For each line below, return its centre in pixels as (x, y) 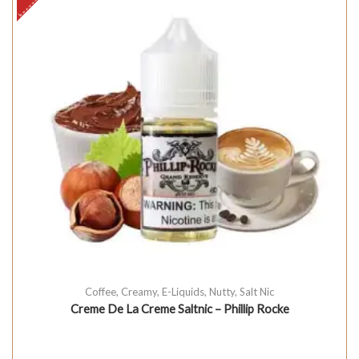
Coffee (101, 291)
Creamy (139, 291)
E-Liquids (183, 291)
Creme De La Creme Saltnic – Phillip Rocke (179, 308)
